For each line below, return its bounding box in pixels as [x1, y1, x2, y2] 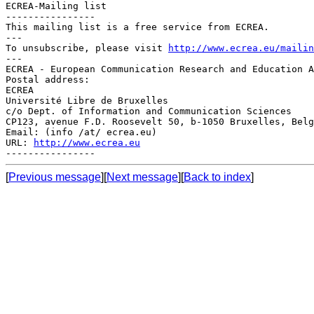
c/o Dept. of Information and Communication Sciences [6, 105, 292, 116]
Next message [107, 170, 178, 183]
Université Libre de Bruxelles [6, 95, 168, 106]
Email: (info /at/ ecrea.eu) [6, 126, 157, 137]
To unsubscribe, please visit [6, 42, 168, 53]
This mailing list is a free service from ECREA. [6, 21, 269, 32]
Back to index [184, 170, 251, 183]
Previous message [8, 170, 101, 183]
